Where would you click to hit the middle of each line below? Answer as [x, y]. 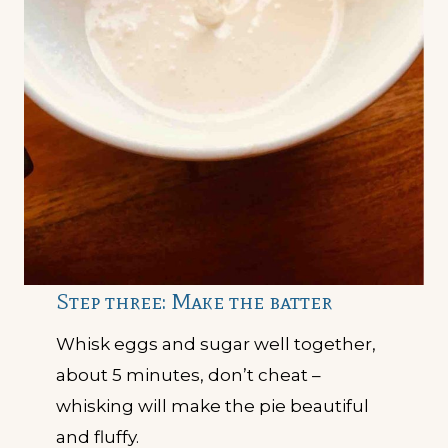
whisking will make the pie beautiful [212, 406]
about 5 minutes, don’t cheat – [188, 375]
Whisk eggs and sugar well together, [216, 344]
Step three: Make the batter [194, 302]
